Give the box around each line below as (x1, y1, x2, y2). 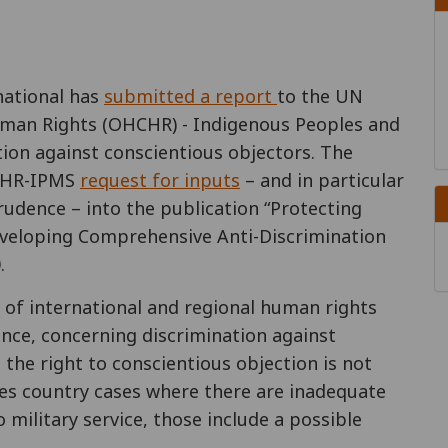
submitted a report (104, 83, 277, 108)
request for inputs (80, 167, 240, 192)
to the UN (277, 83, 363, 108)
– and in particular (240, 167, 404, 192)
